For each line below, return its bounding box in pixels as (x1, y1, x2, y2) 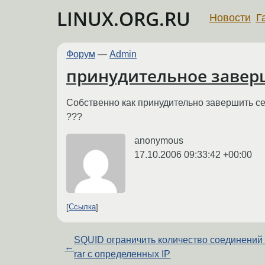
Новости (209, 11, 251, 24)
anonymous (134, 135, 183, 146)
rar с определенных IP (74, 248, 171, 259)
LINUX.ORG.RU (57, 6, 190, 31)
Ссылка (69, 202, 96, 212)
